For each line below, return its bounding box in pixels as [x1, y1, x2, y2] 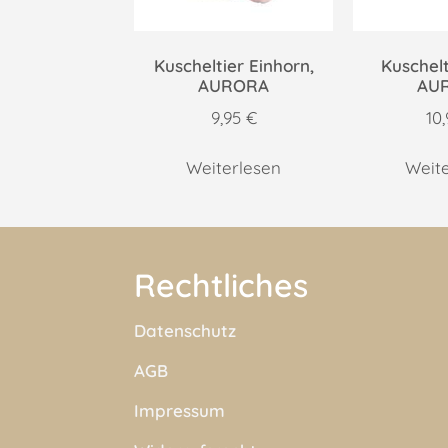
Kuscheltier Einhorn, [153, 55, 314, 77]
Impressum [134, 400, 226, 422]
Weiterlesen [186, 157, 282, 179]
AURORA [198, 75, 270, 97]
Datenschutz [134, 320, 237, 342]
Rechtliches [134, 265, 309, 306]
